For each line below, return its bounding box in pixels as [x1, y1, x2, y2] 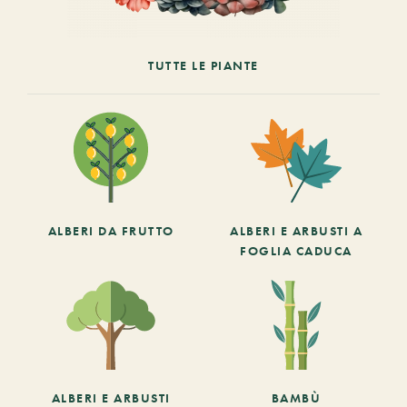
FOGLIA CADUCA [240, 243, 352, 259]
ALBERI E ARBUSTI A [230, 223, 362, 239]
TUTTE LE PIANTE [148, 57, 259, 74]
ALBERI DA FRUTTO [47, 223, 174, 239]
